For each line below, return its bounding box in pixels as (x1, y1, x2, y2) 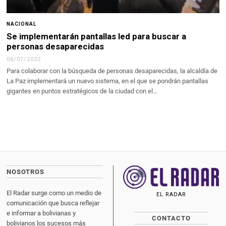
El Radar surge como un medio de (7, 189, 102, 197)
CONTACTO (151, 214, 191, 222)
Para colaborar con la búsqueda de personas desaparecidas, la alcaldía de (7, 67, 218, 75)
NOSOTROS (7, 167, 45, 176)
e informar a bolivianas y (7, 209, 76, 217)
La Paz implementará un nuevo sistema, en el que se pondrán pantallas (7, 77, 209, 85)
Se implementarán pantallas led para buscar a (7, 31, 187, 42)
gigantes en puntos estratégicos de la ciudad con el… (7, 87, 158, 95)
